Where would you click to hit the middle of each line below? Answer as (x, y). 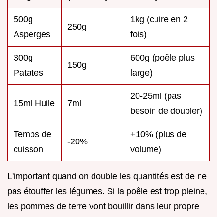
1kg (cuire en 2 (159, 20)
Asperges (32, 35)
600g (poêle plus (163, 58)
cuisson (28, 149)
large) (141, 73)
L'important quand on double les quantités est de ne (107, 177)
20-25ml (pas (156, 96)
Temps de (32, 134)
